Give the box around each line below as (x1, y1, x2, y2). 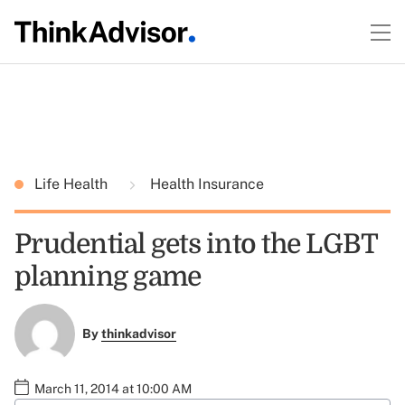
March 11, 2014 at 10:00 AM (34, 381, 192, 396)
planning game (14, 261, 202, 292)
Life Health (34, 175, 111, 193)
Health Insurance (146, 175, 264, 193)
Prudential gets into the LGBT (14, 229, 378, 259)
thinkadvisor (100, 326, 176, 342)
